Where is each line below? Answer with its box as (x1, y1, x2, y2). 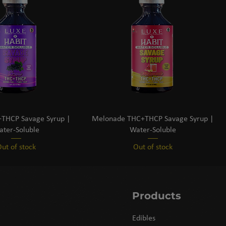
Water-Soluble (129, 126, 176, 134)
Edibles (132, 214, 155, 223)
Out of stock (133, 143, 173, 152)
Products (132, 190, 181, 202)
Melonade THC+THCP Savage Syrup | (92, 115, 213, 123)
